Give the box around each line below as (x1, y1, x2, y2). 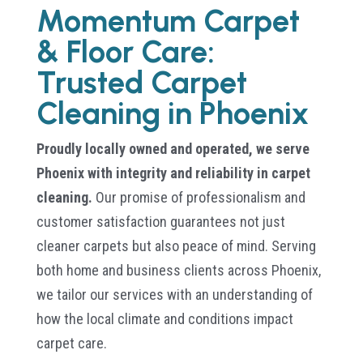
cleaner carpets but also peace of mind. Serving (36, 237, 316, 254)
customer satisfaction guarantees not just (36, 212, 285, 230)
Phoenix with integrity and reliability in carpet (36, 164, 310, 181)
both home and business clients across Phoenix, (36, 261, 321, 279)
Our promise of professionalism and (92, 188, 305, 206)
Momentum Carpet (36, 2, 300, 40)
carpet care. (36, 334, 107, 352)
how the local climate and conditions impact (36, 310, 293, 327)
